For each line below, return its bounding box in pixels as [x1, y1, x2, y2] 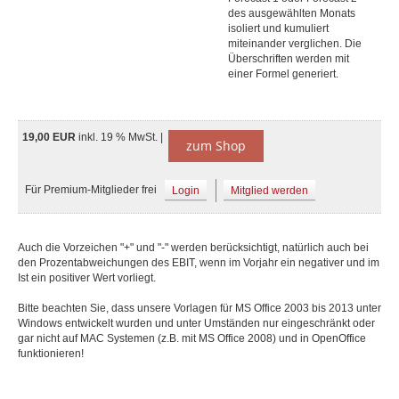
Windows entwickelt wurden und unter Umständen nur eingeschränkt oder [18, 317, 375, 330]
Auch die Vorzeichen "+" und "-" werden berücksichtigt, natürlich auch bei [18, 241, 369, 254]
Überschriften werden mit [228, 53, 349, 65]
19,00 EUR [22, 131, 78, 143]
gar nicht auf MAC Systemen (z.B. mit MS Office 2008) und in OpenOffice [18, 332, 366, 345]
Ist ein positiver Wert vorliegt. [18, 272, 156, 284]
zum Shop [186, 137, 246, 154]
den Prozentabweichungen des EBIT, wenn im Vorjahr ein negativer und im [18, 256, 379, 269]
